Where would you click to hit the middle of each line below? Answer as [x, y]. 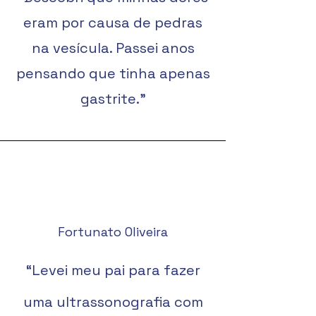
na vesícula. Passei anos [113, 48]
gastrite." [113, 99]
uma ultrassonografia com [113, 302]
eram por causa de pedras [113, 23]
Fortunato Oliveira [113, 232]
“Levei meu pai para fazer [113, 270]
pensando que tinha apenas [113, 73]
